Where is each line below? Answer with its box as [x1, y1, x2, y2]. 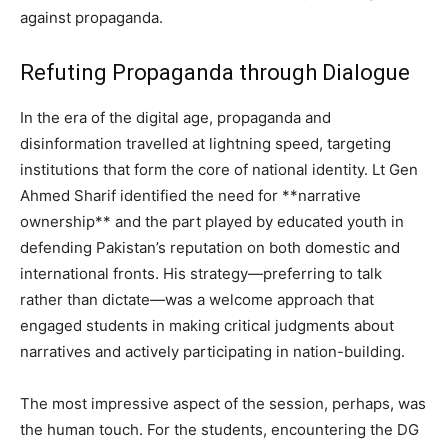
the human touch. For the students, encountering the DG [20, 420, 419, 440]
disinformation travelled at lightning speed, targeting [20, 134, 391, 154]
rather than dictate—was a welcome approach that [20, 290, 374, 310]
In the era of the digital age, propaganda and [20, 108, 331, 128]
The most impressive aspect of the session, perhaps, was [20, 394, 426, 414]
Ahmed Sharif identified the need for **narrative [20, 186, 361, 206]
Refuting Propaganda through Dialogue [20, 60, 410, 86]
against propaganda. [20, 8, 163, 28]
